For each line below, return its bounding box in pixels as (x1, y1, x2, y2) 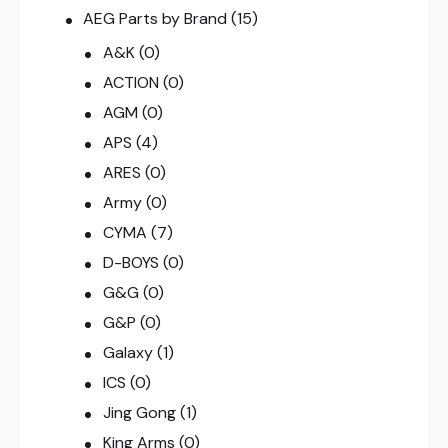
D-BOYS (102, 252, 159, 274)
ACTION (102, 72, 159, 94)
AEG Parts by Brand (83, 8, 228, 30)
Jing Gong (102, 402, 176, 424)
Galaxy (102, 342, 153, 364)
